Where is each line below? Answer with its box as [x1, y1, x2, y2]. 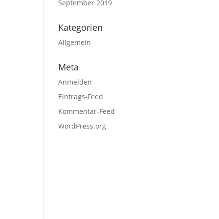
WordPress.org [58, 121, 107, 131]
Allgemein [58, 38, 91, 47]
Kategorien [58, 22, 103, 33]
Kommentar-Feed [58, 107, 115, 116]
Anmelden [58, 77, 92, 87]
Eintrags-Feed [58, 92, 104, 101]
